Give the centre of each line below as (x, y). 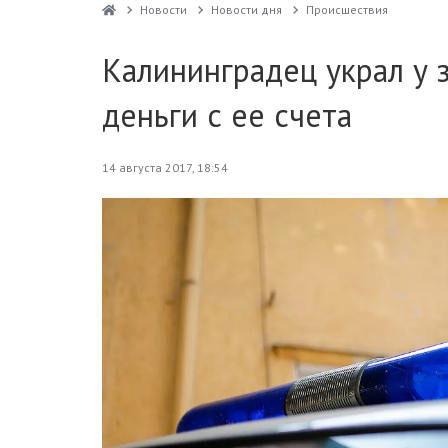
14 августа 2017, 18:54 (165, 167)
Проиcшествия (346, 9)
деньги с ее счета (227, 115)
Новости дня (246, 9)
